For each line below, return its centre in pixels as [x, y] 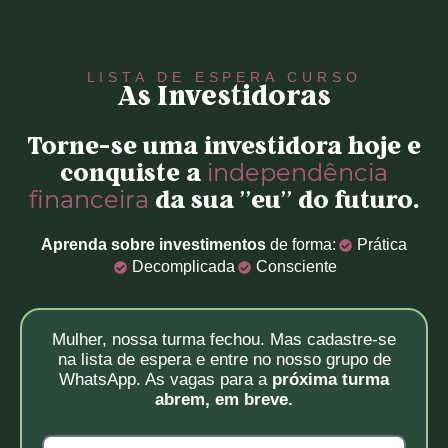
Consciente [297, 266]
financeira [91, 199]
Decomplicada [183, 266]
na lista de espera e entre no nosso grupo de [224, 359]
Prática [382, 244]
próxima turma [328, 379]
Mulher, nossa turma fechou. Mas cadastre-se [224, 339]
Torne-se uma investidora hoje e [224, 147]
